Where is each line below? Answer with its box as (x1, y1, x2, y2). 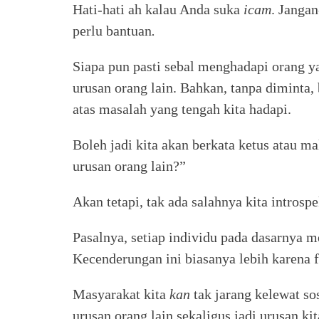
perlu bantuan (73, 23, 152, 38)
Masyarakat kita (73, 286, 169, 302)
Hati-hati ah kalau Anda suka (73, 1, 244, 17)
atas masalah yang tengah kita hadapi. (73, 101, 291, 117)
